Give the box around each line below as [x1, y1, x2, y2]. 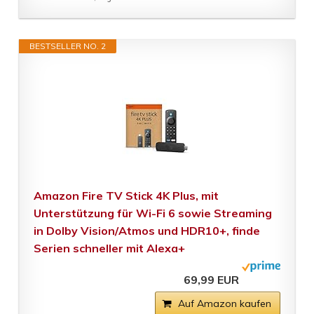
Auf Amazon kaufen [178, 297, 272, 310]
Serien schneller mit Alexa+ [33, 241, 185, 256]
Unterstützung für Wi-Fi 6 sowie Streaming [33, 206, 272, 221]
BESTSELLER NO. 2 [29, 41, 106, 52]
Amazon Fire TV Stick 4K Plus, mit [33, 189, 219, 203]
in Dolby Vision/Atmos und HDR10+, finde [33, 224, 260, 238]
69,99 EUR [184, 273, 240, 287]
